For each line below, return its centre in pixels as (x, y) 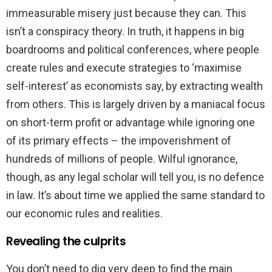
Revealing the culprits (66, 241)
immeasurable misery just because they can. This (126, 13)
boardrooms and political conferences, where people (133, 49)
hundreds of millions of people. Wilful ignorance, (122, 158)
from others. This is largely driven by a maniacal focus (136, 104)
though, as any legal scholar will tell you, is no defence (135, 177)
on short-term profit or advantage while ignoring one (131, 122)
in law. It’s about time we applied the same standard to (135, 195)
